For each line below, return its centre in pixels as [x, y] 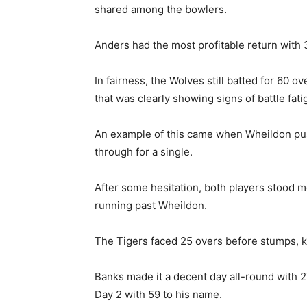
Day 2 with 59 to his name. [158, 294]
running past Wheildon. [151, 205]
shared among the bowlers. [161, 9]
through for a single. [144, 152]
